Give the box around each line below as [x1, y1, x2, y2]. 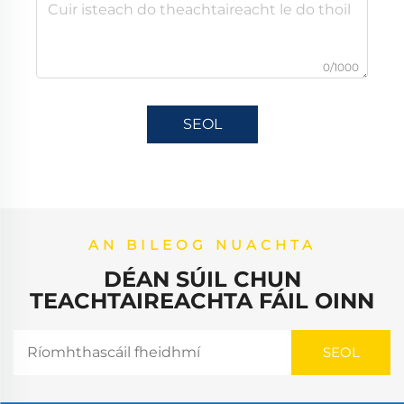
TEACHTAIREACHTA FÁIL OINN [30, 287, 374, 314]
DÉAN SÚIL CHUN [103, 265, 301, 292]
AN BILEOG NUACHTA [87, 235, 317, 253]
